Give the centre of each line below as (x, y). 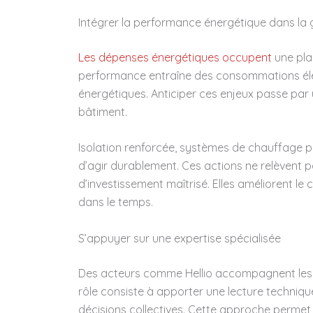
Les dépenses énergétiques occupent (175, 57)
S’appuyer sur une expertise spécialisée (180, 239)
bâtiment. (103, 111)
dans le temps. (116, 202)
